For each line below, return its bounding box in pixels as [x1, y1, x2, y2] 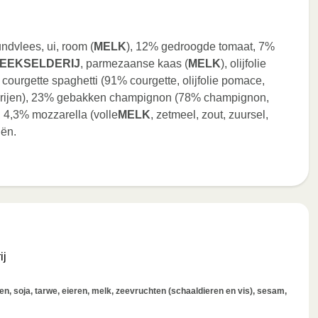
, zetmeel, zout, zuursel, [150, 109, 268, 121]
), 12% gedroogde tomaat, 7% [126, 40, 275, 53]
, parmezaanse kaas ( [80, 57, 188, 70]
